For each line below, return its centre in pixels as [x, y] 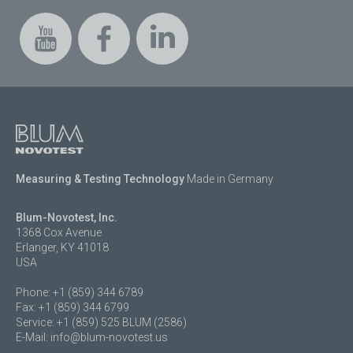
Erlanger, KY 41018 [62, 247]
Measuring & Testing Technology [100, 178]
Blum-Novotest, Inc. [67, 217]
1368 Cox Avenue [59, 232]
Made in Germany [229, 178]
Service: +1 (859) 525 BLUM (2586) [101, 322]
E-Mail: [33, 337]
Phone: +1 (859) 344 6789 [80, 292]
